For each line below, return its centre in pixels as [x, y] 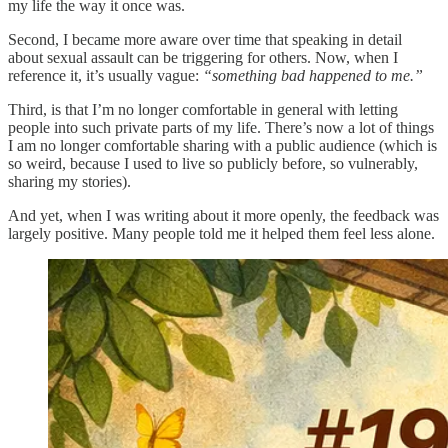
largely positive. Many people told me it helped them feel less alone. [221, 233]
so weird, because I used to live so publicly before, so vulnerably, [213, 163]
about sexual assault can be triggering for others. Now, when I [203, 57]
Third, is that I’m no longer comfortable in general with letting [203, 109]
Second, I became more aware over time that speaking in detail [205, 39]
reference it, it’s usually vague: [105, 75]
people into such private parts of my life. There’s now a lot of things [221, 127]
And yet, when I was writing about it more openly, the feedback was [223, 215]
